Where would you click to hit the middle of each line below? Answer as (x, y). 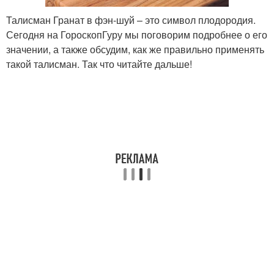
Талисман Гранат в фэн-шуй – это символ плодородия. (131, 20)
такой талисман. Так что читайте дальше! (99, 64)
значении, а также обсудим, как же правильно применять (135, 49)
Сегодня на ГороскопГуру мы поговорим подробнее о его (137, 34)
